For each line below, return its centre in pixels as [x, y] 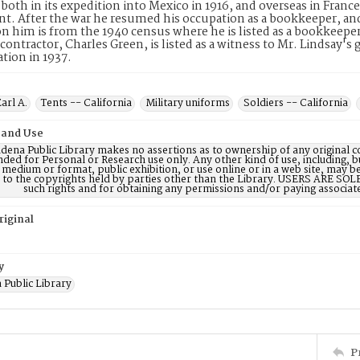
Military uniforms [188, 103]
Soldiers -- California [296, 103]
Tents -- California [86, 103]
